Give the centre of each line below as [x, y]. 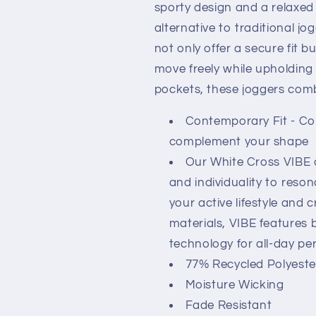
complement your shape [239, 142]
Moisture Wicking [235, 285]
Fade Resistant [229, 306]
